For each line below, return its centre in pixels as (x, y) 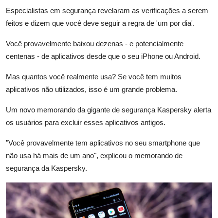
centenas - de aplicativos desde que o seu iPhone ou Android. (103, 56)
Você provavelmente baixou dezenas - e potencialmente (95, 44)
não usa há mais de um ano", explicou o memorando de (94, 156)
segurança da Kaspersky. (46, 168)
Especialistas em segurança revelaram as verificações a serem (107, 11)
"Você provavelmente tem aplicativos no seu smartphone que (103, 143)
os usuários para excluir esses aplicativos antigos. (86, 123)
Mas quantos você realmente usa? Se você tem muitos (94, 77)
